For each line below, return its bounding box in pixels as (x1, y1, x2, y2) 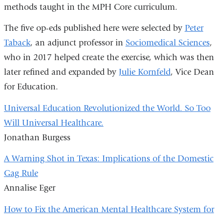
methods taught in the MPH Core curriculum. (3, 1, 177, 12)
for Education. (3, 82, 58, 92)
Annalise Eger (3, 183, 55, 194)
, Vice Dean (170, 67, 214, 78)
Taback (3, 38, 30, 48)
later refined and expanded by (3, 67, 119, 78)
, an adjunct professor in (30, 38, 126, 48)
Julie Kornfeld (118, 67, 171, 78)
